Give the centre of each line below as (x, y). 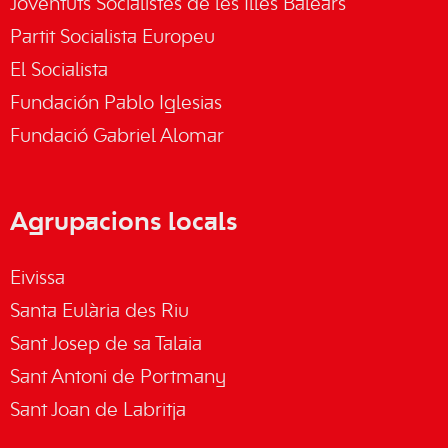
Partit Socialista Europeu (112, 38)
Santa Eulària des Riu (99, 312)
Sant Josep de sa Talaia (106, 345)
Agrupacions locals (124, 223)
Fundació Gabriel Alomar (117, 137)
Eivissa (37, 279)
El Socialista (59, 71)
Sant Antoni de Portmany (118, 378)
